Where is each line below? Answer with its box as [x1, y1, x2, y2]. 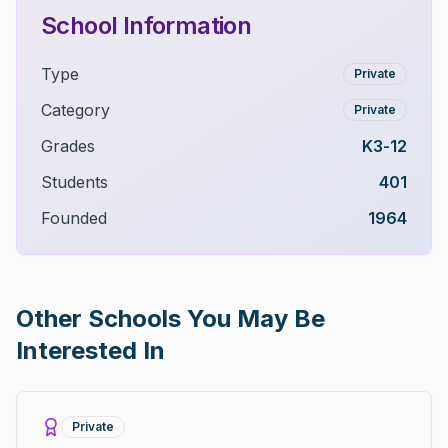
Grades [41, 136, 95, 156]
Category [41, 100, 110, 120]
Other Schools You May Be [16, 304, 325, 333]
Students [41, 172, 108, 192]
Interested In [16, 336, 165, 365]
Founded [41, 208, 107, 228]
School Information [41, 11, 252, 40]
